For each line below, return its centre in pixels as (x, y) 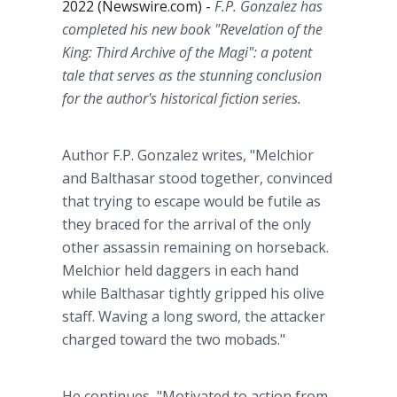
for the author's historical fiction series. (183, 98)
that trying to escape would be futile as (191, 201)
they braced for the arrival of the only (187, 224)
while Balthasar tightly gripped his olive (193, 293)
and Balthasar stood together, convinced (197, 178)
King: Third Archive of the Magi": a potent (187, 52)
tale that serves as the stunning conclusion (192, 75)
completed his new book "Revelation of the (192, 29)
